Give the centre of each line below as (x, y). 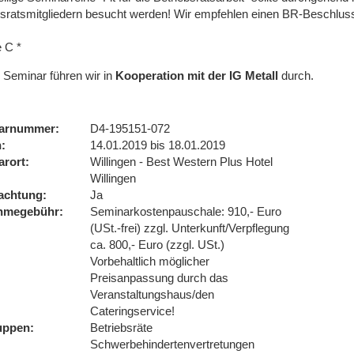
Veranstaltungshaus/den (152, 294)
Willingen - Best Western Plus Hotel (181, 162)
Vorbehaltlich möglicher (150, 261)
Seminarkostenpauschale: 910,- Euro (186, 211)
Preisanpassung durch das (159, 278)
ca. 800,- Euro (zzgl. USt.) (157, 245)
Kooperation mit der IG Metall (197, 75)
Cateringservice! (132, 311)
